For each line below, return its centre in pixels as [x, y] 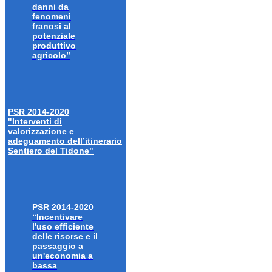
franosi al [52, 26]
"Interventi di [35, 121]
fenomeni [52, 16]
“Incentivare [57, 216]
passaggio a [58, 246]
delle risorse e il [65, 236]
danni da [50, 6]
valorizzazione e [41, 131]
